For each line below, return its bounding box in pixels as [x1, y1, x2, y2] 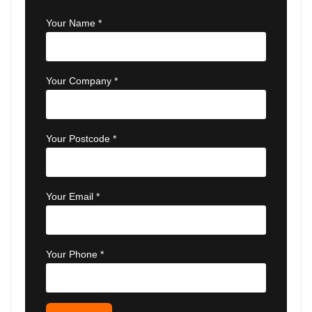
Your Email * [46, 191, 100, 203]
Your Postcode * [46, 133, 116, 145]
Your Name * [46, 17, 102, 29]
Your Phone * [46, 249, 104, 260]
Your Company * [46, 75, 118, 87]
